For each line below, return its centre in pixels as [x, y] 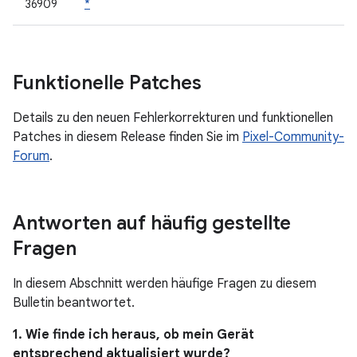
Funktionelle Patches [107, 83]
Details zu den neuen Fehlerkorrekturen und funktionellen [173, 118]
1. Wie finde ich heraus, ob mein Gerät [133, 335]
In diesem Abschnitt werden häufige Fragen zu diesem [165, 284]
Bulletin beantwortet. [74, 303]
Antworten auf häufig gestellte [152, 223]
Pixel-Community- [293, 137]
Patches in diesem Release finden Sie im [127, 137]
